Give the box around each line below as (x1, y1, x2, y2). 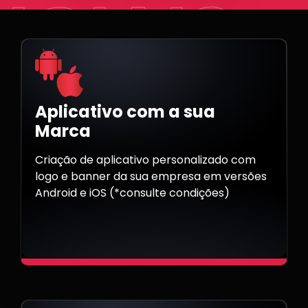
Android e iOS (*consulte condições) (35, 185, 230, 201)
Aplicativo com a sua (35, 100, 215, 124)
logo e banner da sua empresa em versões (35, 168, 267, 185)
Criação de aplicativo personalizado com (35, 152, 256, 168)
